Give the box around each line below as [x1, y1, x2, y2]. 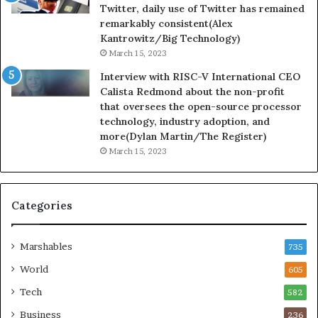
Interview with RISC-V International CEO [100, 70, 300, 84]
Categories [11, 199, 72, 213]
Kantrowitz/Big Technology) [100, 32, 240, 45]
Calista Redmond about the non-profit [100, 85, 285, 99]
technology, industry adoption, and [100, 115, 270, 128]
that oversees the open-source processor [100, 100, 302, 114]
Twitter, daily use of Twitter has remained [100, 2, 305, 16]
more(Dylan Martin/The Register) [100, 130, 266, 143]
